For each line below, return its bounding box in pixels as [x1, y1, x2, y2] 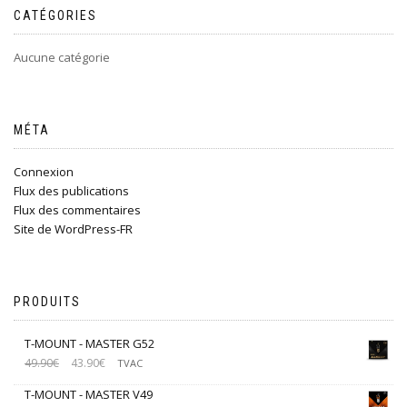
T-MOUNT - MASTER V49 [25, 386, 153, 402]
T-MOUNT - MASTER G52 [25, 335, 154, 352]
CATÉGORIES [14, 8, 97, 23]
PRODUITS [14, 294, 81, 309]
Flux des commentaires [14, 202, 141, 218]
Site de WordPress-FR [14, 221, 133, 237]
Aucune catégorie [14, 49, 110, 65]
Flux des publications [14, 183, 129, 199]
